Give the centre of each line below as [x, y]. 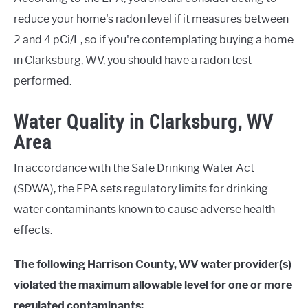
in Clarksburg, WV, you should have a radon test [133, 60]
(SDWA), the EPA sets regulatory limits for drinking [141, 189]
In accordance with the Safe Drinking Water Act [134, 168]
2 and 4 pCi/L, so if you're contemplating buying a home [154, 39]
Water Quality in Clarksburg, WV [143, 122]
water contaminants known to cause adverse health [144, 210]
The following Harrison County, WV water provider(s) [153, 265]
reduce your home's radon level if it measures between [151, 19]
